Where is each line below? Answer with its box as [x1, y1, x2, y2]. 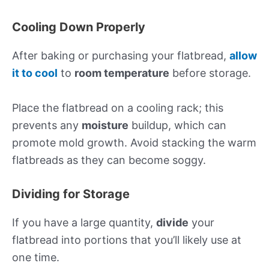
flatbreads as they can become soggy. [12, 153, 206, 166]
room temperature [74, 67, 169, 80]
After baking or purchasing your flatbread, [12, 49, 229, 62]
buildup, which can [128, 118, 226, 131]
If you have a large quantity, [12, 216, 156, 229]
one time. [12, 250, 59, 264]
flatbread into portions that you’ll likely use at [12, 233, 241, 246]
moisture [82, 118, 128, 131]
